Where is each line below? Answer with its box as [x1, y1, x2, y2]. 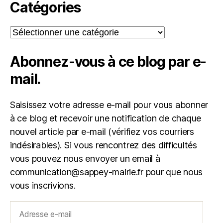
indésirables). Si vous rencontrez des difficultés [10, 139, 197, 150]
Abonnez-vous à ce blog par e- [10, 53, 207, 70]
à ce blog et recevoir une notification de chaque [10, 112, 202, 123]
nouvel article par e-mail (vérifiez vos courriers [10, 126, 194, 137]
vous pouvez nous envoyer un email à [10, 153, 160, 164]
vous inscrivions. [10, 180, 76, 191]
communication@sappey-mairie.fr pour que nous [10, 166, 203, 177]
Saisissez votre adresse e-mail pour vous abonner [10, 99, 209, 110]
